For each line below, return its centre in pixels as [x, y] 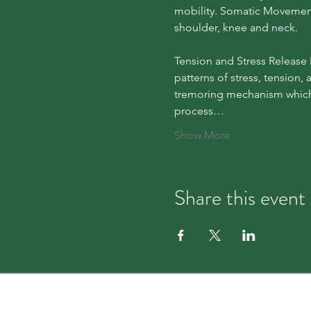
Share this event [239, 198]
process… [199, 111]
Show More [202, 135]
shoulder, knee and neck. [236, 27]
